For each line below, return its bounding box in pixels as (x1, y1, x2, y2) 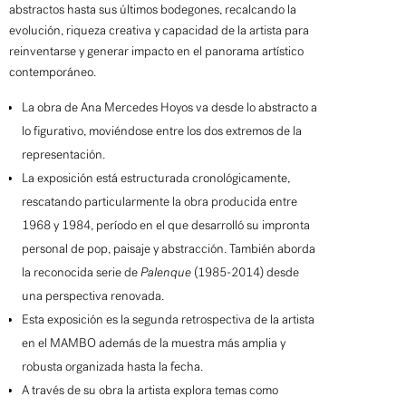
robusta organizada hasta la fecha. (22, 358, 203, 374)
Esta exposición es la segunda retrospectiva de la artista (22, 311, 314, 327)
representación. (22, 146, 105, 162)
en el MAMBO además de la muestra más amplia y (22, 334, 285, 351)
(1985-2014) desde (194, 264, 299, 280)
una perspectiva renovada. (22, 287, 164, 304)
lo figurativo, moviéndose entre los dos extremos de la (22, 122, 302, 139)
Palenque (140, 264, 194, 280)
